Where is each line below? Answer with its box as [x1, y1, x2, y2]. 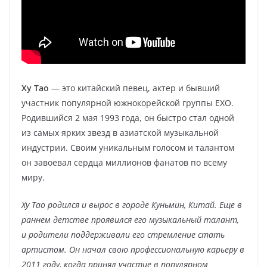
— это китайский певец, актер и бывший [49, 82, 220, 94]
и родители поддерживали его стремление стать [21, 229, 225, 240]
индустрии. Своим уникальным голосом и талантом [21, 142, 234, 153]
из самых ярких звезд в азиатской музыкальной [21, 127, 219, 138]
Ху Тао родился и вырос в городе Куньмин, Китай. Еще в [21, 199, 242, 210]
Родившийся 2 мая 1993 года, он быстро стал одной [21, 112, 234, 123]
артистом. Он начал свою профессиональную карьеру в [21, 244, 244, 255]
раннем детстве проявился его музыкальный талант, [21, 214, 239, 225]
